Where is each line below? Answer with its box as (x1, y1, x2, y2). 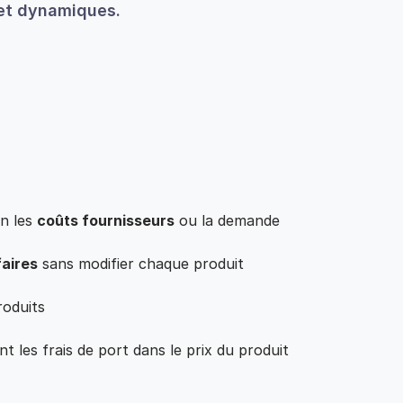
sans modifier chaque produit (38, 255, 244, 273)
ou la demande (175, 211, 280, 230)
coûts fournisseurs (37, 211, 175, 230)
